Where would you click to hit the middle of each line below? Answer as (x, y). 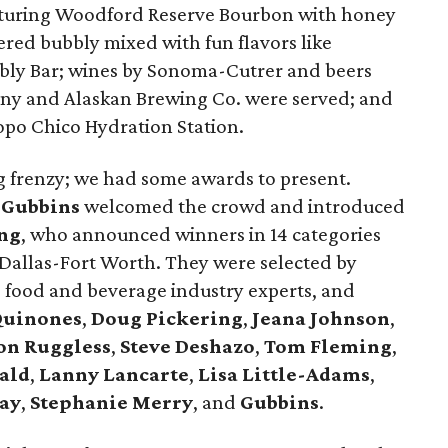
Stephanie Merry (112, 402)
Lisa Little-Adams (284, 374)
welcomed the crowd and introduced (243, 206)
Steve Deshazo (188, 346)
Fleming (351, 346)
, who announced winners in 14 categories (201, 234)
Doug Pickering (167, 318)
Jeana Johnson (321, 318)
